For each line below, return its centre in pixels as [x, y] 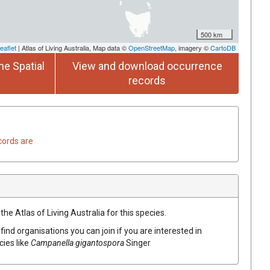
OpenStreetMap [152, 47]
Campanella [52, 243]
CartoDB [223, 47]
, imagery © [193, 47]
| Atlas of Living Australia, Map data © [72, 47]
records [147, 80]
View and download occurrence [147, 66]
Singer [138, 243]
